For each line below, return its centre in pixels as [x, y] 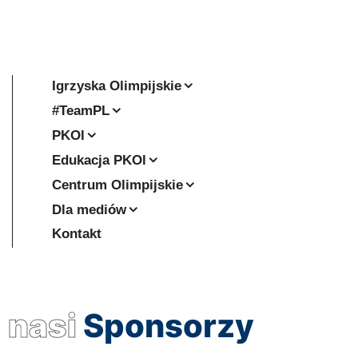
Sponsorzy [169, 325]
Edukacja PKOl [99, 160]
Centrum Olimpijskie [117, 185]
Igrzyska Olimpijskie [117, 86]
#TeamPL [81, 110]
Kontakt [77, 233]
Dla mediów [89, 209]
